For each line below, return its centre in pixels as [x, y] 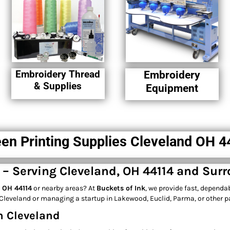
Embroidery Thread [58, 74]
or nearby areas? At [64, 188]
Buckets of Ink [121, 188]
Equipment [172, 89]
